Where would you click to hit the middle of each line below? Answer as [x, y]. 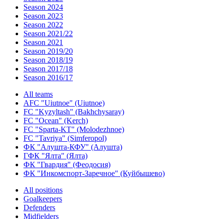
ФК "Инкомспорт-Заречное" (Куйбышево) [94, 173]
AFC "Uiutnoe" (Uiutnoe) [64, 103]
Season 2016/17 [48, 77]
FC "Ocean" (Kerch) [56, 120]
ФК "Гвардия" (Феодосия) [67, 164]
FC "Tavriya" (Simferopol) [65, 138]
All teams [38, 94]
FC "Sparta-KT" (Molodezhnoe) [74, 129]
